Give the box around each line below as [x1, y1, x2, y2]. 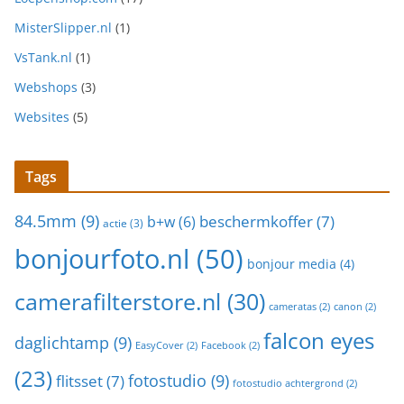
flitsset [56, 371, 103, 392]
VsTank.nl [14, 49, 72, 67]
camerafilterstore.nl [14, 286, 221, 317]
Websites [14, 108, 69, 126]
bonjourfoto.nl [14, 241, 189, 277]
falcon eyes [263, 326, 374, 356]
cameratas [269, 300, 317, 314]
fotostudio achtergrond [233, 377, 344, 390]
